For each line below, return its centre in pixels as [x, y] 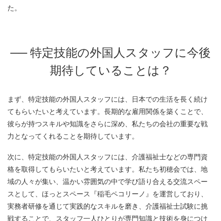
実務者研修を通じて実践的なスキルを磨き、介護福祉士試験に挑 [108, 207]
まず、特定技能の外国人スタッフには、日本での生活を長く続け [108, 100]
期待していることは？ [110, 70]
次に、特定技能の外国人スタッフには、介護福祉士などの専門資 [108, 157]
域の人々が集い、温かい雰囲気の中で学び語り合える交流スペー [108, 182]
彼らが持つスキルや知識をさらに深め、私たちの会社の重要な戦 [108, 124]
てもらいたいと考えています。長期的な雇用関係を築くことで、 [108, 112]
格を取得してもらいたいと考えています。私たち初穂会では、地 [108, 170]
